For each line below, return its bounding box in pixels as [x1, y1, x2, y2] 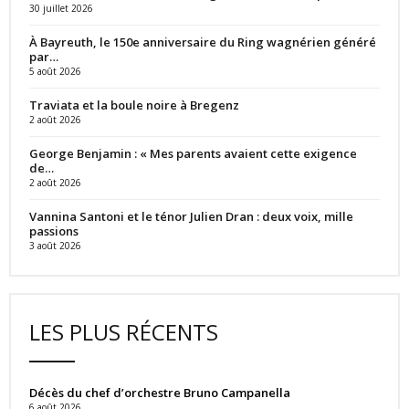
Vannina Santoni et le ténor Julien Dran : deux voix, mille [29, 207, 353, 225]
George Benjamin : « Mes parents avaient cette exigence [29, 144, 357, 162]
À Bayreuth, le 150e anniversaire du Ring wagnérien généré [29, 33, 376, 50]
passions [29, 222, 79, 239]
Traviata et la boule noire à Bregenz [29, 96, 239, 113]
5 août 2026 [29, 64, 81, 78]
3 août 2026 [29, 238, 81, 252]
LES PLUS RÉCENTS [29, 316, 218, 347]
